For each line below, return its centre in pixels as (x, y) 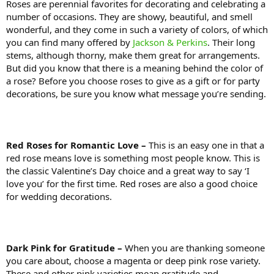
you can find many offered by (69, 42)
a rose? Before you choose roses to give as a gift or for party (133, 80)
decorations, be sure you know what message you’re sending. (136, 93)
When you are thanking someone (195, 247)
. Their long (231, 42)
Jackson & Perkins (170, 42)
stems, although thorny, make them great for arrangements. (133, 55)
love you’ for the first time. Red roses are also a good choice (132, 183)
